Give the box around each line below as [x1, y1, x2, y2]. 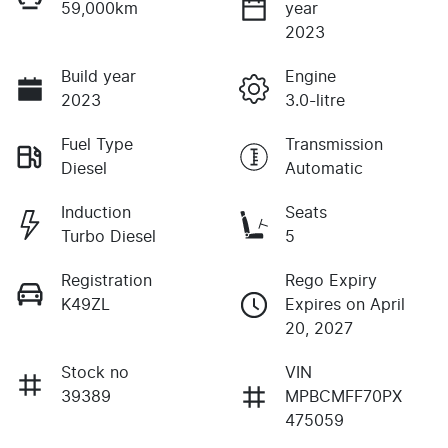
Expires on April [285, 296, 405, 313]
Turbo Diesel [61, 228, 156, 245]
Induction [61, 204, 131, 221]
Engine [285, 68, 336, 85]
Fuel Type [61, 136, 133, 153]
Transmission [285, 136, 383, 153]
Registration [61, 272, 152, 289]
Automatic [285, 160, 363, 177]
